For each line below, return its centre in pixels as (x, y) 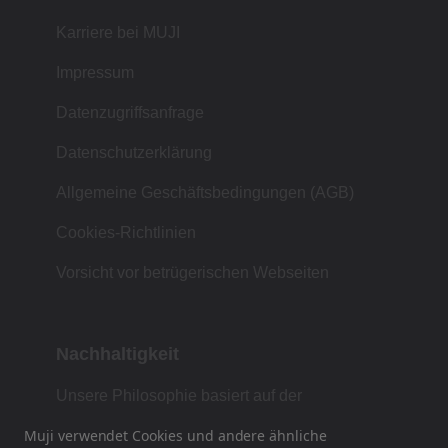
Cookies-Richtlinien (126, 232)
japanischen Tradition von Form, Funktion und (218, 419)
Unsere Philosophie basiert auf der (179, 395)
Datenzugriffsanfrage (130, 112)
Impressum (95, 72)
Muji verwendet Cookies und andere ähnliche (175, 435)
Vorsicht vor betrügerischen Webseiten (192, 272)
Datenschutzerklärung (134, 152)
